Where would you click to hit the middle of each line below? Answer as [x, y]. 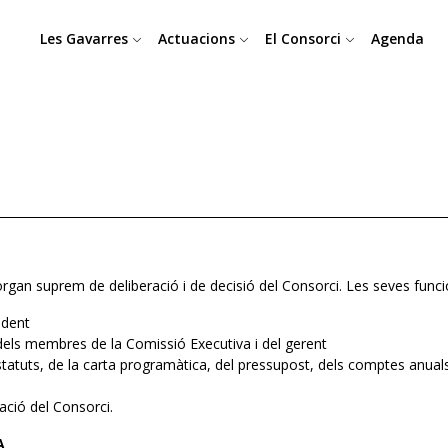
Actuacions [198, 38]
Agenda [397, 38]
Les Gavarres [86, 38]
